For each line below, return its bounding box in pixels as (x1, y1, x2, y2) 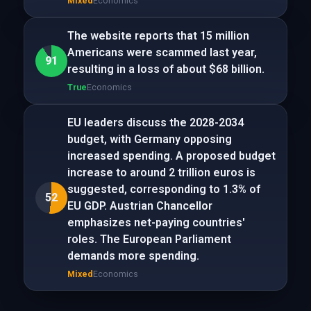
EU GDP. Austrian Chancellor (67, 199, 212, 212)
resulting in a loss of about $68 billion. (67, 62, 264, 76)
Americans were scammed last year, (67, 46, 257, 59)
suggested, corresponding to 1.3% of (67, 183, 260, 196)
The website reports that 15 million (67, 29, 249, 42)
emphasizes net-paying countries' (67, 216, 245, 229)
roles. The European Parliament (67, 233, 231, 246)
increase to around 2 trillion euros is (67, 166, 255, 179)
